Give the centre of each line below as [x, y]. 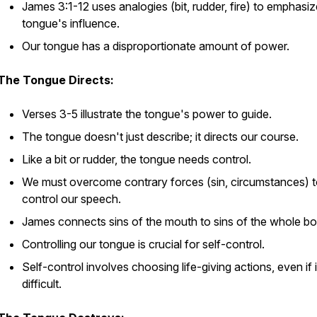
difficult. [42, 284]
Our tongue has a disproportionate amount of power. [156, 46]
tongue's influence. [71, 23]
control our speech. [71, 199]
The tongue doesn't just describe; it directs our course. [160, 137]
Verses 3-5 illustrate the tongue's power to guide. [147, 114]
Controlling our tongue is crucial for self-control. [143, 244]
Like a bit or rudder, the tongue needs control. [137, 159]
